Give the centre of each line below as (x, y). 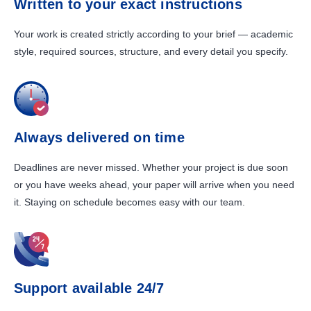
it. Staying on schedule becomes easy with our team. (129, 202)
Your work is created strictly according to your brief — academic (153, 34)
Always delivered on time (99, 137)
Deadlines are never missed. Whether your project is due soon (151, 167)
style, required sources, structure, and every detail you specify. (151, 51)
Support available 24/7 (89, 288)
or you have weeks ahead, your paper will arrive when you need (154, 185)
